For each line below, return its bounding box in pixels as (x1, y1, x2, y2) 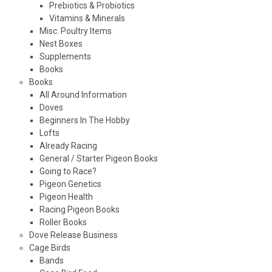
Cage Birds (29, 242, 70, 253)
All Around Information (39, 89, 127, 100)
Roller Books (39, 217, 87, 227)
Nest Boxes (39, 38, 83, 49)
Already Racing (39, 140, 97, 151)
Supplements (39, 51, 91, 61)
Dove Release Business (29, 229, 118, 240)
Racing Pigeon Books (39, 204, 120, 214)
